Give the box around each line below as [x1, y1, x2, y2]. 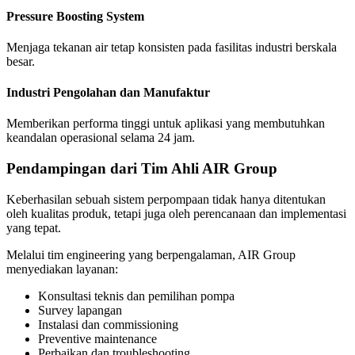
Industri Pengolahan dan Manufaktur [6, 86, 210, 100]
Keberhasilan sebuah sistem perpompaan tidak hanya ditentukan [6, 192, 326, 206]
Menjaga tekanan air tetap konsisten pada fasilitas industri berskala [6, 40, 337, 54]
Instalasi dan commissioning [38, 317, 178, 331]
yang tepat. [6, 220, 61, 235]
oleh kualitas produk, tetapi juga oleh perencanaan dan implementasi [6, 206, 346, 220]
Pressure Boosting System [6, 9, 144, 23]
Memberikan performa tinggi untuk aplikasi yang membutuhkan [6, 116, 325, 131]
